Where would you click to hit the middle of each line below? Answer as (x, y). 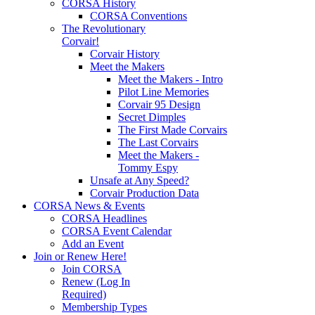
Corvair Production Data (144, 193)
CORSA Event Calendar (117, 231)
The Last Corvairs (158, 143)
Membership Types (104, 307)
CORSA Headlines (104, 219)
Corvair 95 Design (159, 105)
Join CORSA (92, 269)
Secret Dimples (152, 117)
